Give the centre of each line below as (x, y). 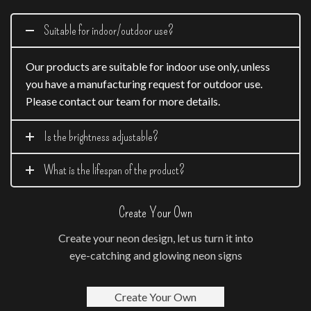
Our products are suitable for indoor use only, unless (148, 67)
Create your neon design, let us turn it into (155, 238)
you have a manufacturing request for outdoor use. (144, 84)
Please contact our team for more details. (123, 101)
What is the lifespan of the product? (114, 170)
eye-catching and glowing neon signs (155, 255)
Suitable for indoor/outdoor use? (109, 31)
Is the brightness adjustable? (101, 137)
